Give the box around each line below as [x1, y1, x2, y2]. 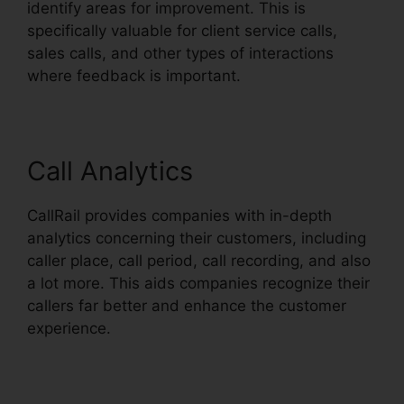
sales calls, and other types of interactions [27, 44, 334, 62]
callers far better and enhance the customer [27, 297, 346, 315]
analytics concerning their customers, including [27, 229, 366, 247]
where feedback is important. [27, 67, 241, 85]
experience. [27, 319, 111, 337]
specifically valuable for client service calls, [27, 22, 337, 40]
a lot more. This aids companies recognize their [27, 274, 370, 292]
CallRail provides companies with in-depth [27, 207, 332, 225]
